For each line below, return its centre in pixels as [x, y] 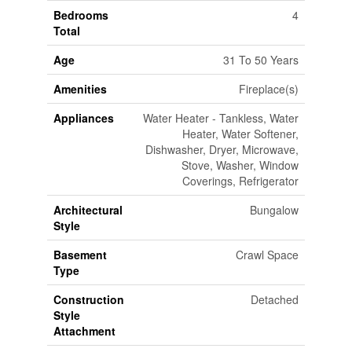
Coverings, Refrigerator [240, 181]
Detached [274, 300]
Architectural [88, 210]
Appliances [83, 118]
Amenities [80, 89]
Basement [80, 255]
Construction [88, 300]
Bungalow [274, 210]
